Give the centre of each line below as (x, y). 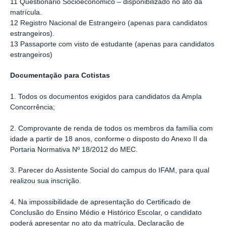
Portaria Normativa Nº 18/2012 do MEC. (74, 149)
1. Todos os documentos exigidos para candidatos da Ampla (106, 96)
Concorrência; (33, 107)
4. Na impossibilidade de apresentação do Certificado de (100, 202)
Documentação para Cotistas (60, 76)
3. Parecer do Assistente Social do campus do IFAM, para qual (110, 171)
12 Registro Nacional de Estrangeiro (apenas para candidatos (109, 23)
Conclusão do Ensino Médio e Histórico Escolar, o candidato (107, 212)
